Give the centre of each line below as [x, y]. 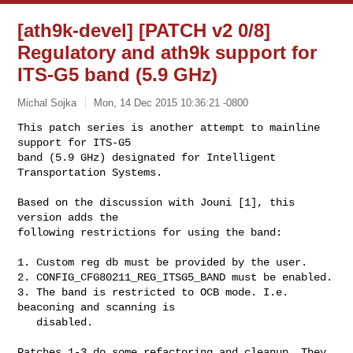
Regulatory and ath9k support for [167, 52]
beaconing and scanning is [97, 307]
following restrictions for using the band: [150, 232]
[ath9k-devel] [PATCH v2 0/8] [144, 30]
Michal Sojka [47, 102]
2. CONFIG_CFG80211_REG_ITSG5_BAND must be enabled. [175, 277]
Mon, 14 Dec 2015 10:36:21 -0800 [171, 102]
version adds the [68, 217]
